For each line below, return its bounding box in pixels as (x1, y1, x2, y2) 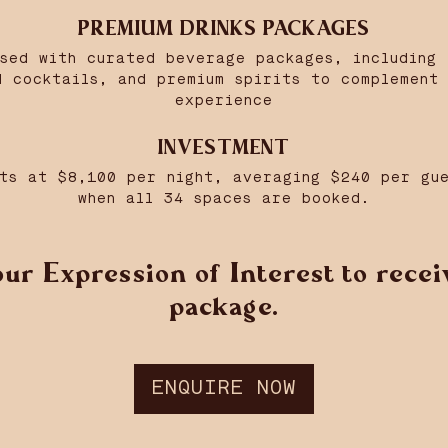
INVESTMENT (158, 137, 290, 158)
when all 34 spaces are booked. (78, 191, 370, 206)
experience (175, 93, 273, 108)
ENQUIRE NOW (152, 378, 296, 399)
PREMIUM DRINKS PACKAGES (78, 18, 370, 39)
